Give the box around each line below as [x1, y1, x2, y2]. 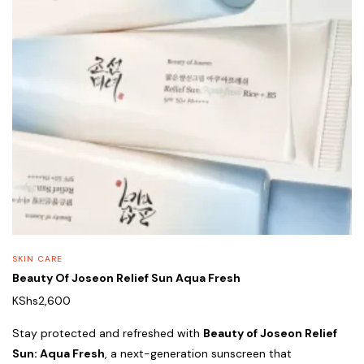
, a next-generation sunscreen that [105, 346, 292, 362]
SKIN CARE [12, 253, 63, 265]
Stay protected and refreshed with [12, 326, 203, 341]
